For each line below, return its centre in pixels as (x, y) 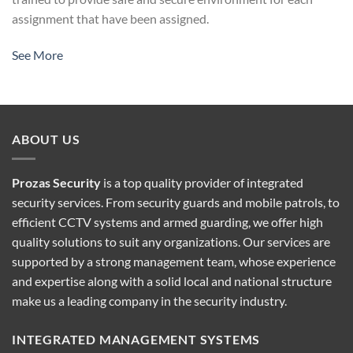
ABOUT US (46, 139)
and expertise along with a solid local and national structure (172, 281)
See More (37, 55)
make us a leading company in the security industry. (149, 300)
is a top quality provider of (174, 182)
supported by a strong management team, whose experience (174, 261)
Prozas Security (56, 182)
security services (56, 202)
